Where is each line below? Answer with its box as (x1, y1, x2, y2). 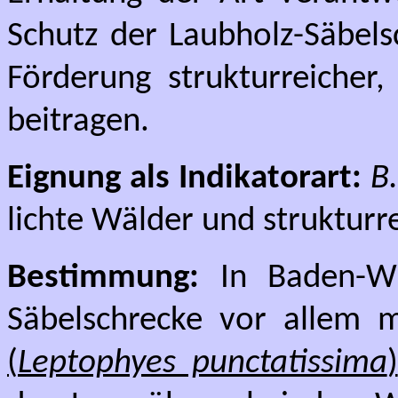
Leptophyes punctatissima (18, 346, 387, 381)
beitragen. (7, 105, 149, 139)
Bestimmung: (7, 261, 199, 296)
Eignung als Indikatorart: (7, 162, 362, 196)
